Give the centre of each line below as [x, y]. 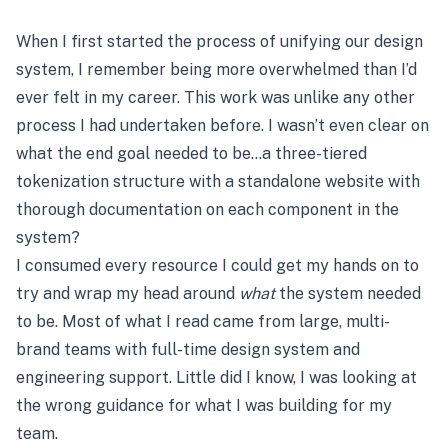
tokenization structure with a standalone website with [218, 181]
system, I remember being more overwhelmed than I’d [216, 69]
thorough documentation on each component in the [207, 209]
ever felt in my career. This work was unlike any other [215, 97]
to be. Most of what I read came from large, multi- [203, 321]
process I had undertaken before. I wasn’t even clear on [222, 125]
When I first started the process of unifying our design [219, 41]
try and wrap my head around [127, 293]
